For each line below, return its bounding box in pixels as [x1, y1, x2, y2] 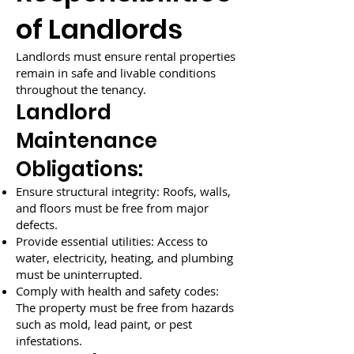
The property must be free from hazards [16, 299, 234, 315]
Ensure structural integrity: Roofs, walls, [16, 183, 231, 199]
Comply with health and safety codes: [16, 283, 219, 299]
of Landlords [16, 10, 183, 48]
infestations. [16, 333, 82, 348]
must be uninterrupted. [16, 266, 142, 282]
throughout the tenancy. [16, 81, 146, 97]
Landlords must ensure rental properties [16, 48, 235, 64]
